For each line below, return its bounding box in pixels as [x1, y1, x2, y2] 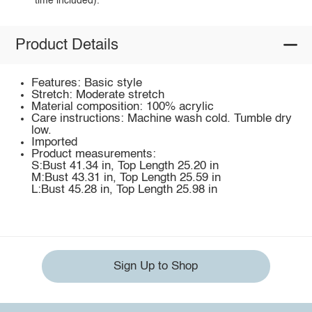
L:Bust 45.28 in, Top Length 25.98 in [31, 184, 218, 196]
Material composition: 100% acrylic [31, 101, 214, 114]
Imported [31, 136, 78, 149]
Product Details [15, 37, 118, 53]
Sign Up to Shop [114, 260, 198, 272]
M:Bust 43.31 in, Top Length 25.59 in [31, 172, 221, 185]
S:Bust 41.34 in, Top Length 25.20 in [31, 160, 219, 173]
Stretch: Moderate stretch [31, 89, 165, 102]
